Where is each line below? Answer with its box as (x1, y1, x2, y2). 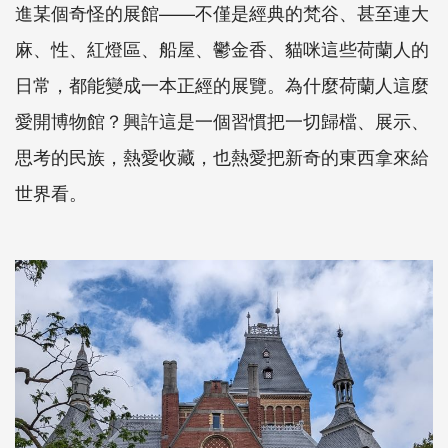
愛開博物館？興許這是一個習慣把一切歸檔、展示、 (15, 106, 429, 133)
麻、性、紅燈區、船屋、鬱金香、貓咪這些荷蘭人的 (15, 34, 429, 61)
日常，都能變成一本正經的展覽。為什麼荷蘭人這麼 (15, 70, 429, 97)
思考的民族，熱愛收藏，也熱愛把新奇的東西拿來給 (15, 142, 429, 169)
